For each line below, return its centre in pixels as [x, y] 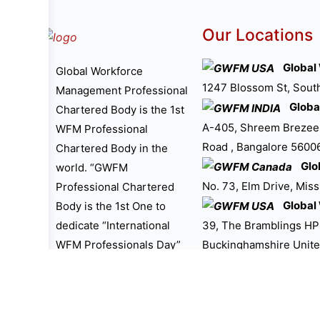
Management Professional [122, 90]
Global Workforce [99, 71]
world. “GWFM [92, 167]
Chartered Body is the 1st [120, 109]
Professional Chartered [115, 186]
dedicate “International [113, 225]
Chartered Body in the [112, 148]
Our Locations [258, 35]
